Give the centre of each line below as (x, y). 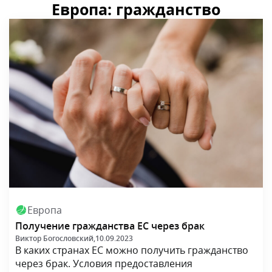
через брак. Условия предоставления (104, 264)
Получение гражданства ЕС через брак (110, 226)
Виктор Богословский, (55, 239)
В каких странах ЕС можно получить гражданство (132, 250)
